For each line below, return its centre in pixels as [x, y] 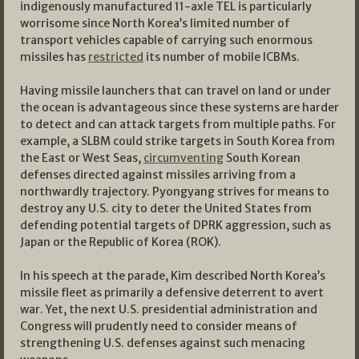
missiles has [54, 57]
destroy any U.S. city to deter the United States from [166, 209]
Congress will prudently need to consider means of [159, 327]
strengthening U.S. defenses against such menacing [163, 343]
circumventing [184, 158]
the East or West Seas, [82, 158]
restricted [116, 57]
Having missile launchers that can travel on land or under [175, 91]
